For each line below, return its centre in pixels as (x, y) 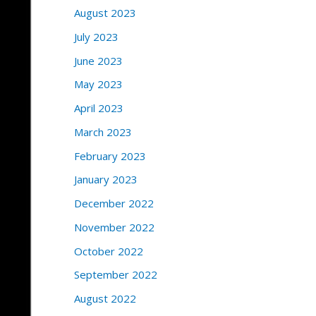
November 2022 (114, 227)
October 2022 (108, 251)
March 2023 (103, 132)
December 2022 (114, 203)
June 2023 (98, 60)
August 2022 (105, 299)
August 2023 (105, 13)
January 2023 (105, 180)
